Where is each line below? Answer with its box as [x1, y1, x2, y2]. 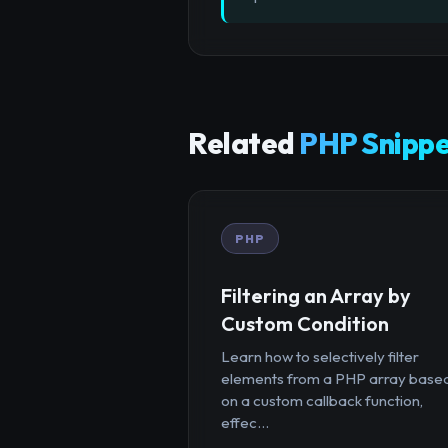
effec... [221, 412, 269, 432]
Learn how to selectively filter [221, 346, 419, 366]
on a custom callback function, [221, 390, 423, 410]
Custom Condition [221, 310, 389, 336]
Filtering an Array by [221, 282, 411, 308]
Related [188, 125, 299, 162]
